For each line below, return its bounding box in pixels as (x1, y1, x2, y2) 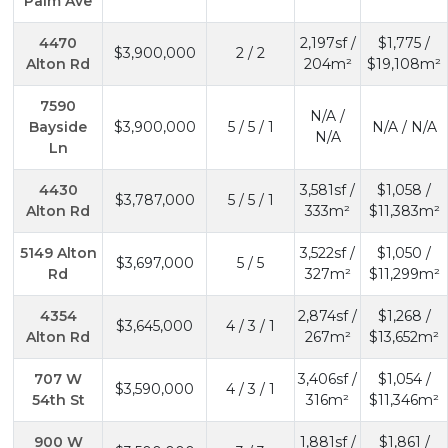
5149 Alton (19, 243, 97, 262)
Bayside (29, 117, 87, 136)
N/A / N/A (371, 117, 437, 136)
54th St (31, 390, 85, 409)
